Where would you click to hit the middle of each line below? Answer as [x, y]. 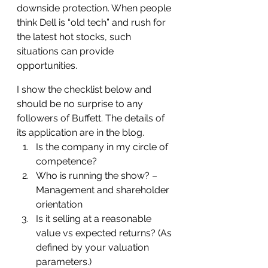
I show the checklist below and [85, 89]
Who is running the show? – [98, 176]
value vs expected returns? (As [105, 233]
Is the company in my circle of [103, 147]
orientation [59, 204]
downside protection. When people [95, 8]
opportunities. [47, 66]
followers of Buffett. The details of [92, 118]
